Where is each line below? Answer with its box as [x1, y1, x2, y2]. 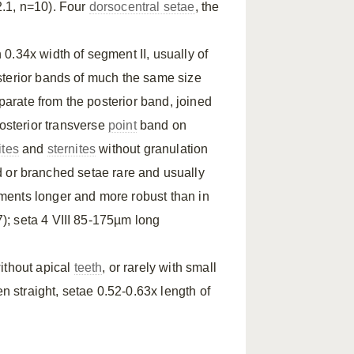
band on [136, 119, 186, 132]
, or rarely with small [102, 261, 217, 274]
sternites [47, 142, 96, 156]
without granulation [96, 142, 209, 156]
